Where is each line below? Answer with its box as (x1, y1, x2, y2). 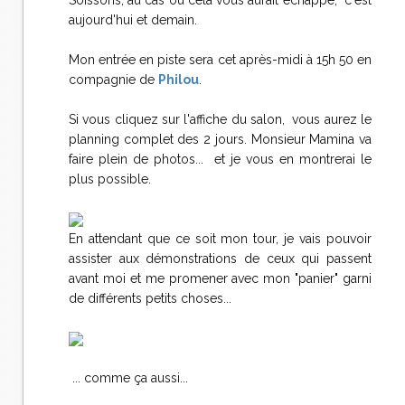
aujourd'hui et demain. (69, 13, 197, 27)
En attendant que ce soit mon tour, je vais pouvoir (69, 231, 372, 246)
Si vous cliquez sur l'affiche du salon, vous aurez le (69, 112, 372, 127)
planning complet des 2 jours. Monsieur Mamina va (69, 132, 372, 146)
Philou (158, 72, 199, 87)
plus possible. (69, 172, 151, 186)
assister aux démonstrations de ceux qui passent (69, 251, 372, 266)
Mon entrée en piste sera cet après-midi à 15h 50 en (69, 52, 372, 67)
